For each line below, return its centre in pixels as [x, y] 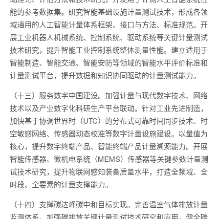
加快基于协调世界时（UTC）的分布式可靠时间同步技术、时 [109, 120]
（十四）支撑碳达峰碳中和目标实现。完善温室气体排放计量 [109, 204]
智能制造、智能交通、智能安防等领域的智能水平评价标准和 [109, 62]
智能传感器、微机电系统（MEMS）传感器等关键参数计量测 [109, 159]
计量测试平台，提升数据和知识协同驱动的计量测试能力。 [105, 75]
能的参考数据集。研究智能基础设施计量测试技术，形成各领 [109, 11]
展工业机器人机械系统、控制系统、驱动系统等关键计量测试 [109, 37]
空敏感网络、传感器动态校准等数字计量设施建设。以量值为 [109, 133]
